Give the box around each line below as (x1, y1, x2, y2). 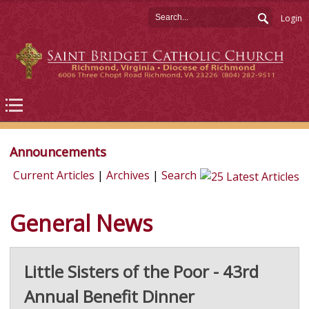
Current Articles (13, 168, 94, 183)
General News (9, 208, 152, 239)
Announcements (9, 143, 106, 161)
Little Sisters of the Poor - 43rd (23, 260, 259, 283)
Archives (106, 168, 150, 183)
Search (161, 168, 197, 183)
